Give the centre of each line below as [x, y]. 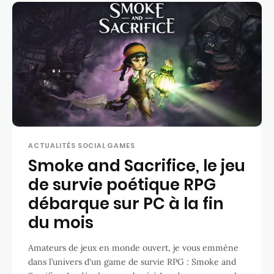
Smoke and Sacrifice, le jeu [137, 165]
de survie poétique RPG [122, 184]
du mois [61, 222]
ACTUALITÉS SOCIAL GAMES [82, 145]
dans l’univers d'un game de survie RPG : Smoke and [132, 261]
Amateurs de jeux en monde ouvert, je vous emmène [133, 247]
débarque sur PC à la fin [126, 203]
